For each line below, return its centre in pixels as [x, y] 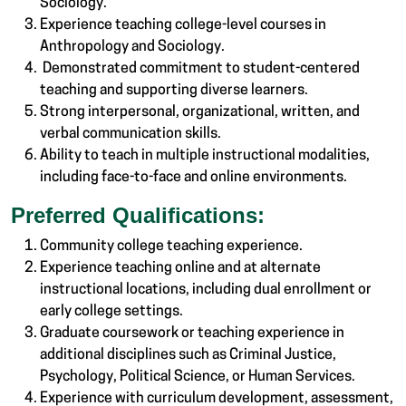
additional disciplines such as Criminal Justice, [188, 356]
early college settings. [113, 312]
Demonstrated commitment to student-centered [200, 69]
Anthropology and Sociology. [134, 48]
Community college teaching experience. [173, 247]
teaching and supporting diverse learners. [175, 91]
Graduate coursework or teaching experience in [192, 334]
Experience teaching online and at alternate [180, 269]
